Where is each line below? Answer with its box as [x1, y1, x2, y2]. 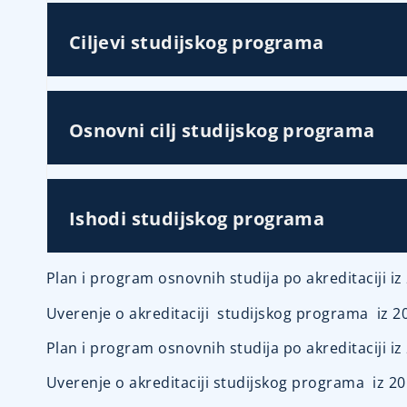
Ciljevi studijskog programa [68, 30, 324, 55]
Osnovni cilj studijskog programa [68, 118, 375, 144]
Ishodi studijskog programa [68, 206, 325, 232]
